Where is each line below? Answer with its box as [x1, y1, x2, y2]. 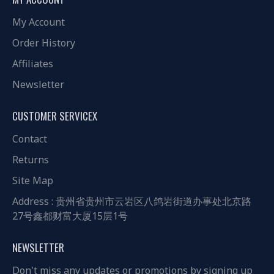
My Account [12, 15, 65, 29]
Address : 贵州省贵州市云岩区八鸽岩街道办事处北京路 [12, 194, 251, 208]
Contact [12, 132, 47, 146]
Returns [12, 153, 49, 166]
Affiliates [12, 57, 53, 70]
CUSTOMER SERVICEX [12, 108, 97, 124]
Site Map [12, 174, 53, 187]
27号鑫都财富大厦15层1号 [12, 209, 128, 223]
